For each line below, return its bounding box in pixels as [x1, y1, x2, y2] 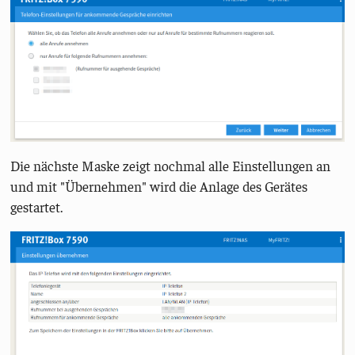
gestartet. [10, 198, 63, 216]
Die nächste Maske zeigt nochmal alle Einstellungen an [10, 157, 331, 175]
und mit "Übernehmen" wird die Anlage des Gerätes [10, 177, 308, 196]
